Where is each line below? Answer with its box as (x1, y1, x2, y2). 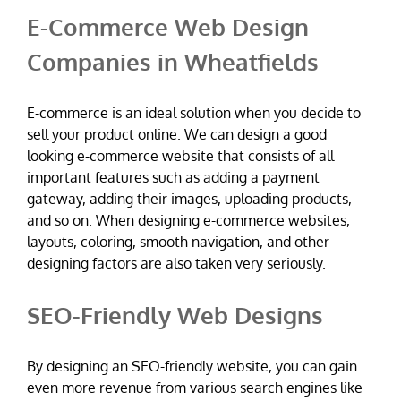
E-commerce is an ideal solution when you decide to (27, 103, 361, 122)
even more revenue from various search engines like (27, 378, 363, 397)
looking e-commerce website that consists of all (27, 146, 334, 165)
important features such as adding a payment (27, 167, 320, 186)
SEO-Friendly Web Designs (27, 299, 323, 329)
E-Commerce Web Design (27, 11, 309, 41)
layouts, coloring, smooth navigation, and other (27, 232, 329, 251)
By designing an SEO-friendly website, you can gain (27, 356, 357, 375)
